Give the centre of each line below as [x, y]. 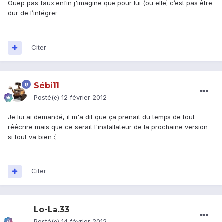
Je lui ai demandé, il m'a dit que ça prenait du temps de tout [101, 117]
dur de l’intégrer [33, 13]
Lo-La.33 [52, 210]
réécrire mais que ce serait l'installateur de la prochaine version [108, 127]
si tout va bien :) [32, 137]
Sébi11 [47, 86]
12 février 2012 [84, 97]
